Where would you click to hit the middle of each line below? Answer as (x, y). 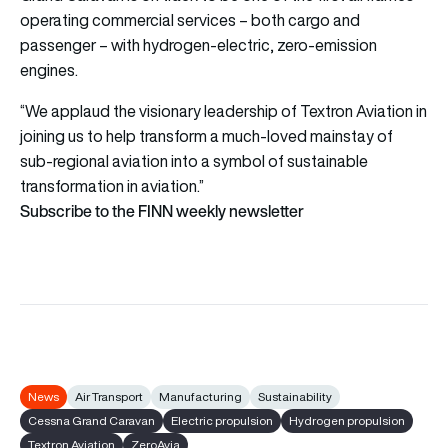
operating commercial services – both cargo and (190, 19)
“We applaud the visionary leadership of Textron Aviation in (223, 110)
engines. (49, 69)
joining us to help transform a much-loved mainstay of (206, 135)
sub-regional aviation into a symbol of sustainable (194, 160)
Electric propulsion (222, 420)
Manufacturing (200, 396)
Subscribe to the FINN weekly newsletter (162, 210)
